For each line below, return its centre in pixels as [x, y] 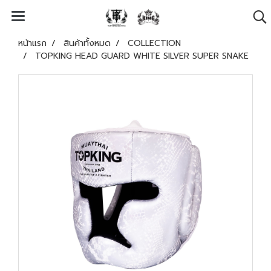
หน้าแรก [32, 43]
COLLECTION [154, 43]
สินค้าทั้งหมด [87, 43]
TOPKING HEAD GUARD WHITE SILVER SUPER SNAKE [142, 56]
